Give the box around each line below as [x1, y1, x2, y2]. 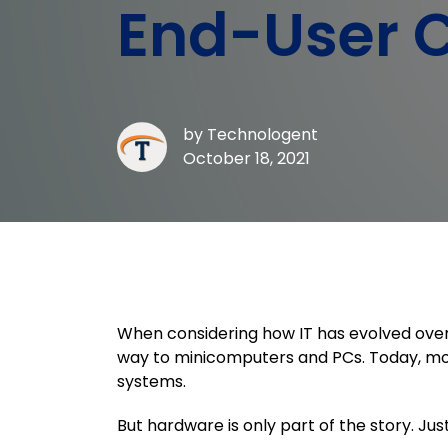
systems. [117, 370, 186, 393]
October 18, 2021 [183, 147, 310, 170]
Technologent [207, 123, 318, 146]
